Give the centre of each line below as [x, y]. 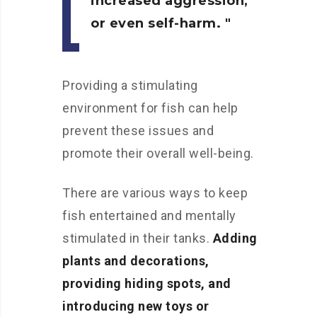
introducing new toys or [136, 306]
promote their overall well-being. [158, 153]
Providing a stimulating [130, 85]
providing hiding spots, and [147, 283]
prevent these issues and [138, 131]
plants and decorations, [136, 261]
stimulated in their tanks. [138, 238]
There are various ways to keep [155, 193]
